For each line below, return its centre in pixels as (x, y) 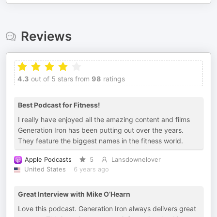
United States (45, 169)
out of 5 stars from (59, 79)
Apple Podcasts (48, 160)
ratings (113, 79)
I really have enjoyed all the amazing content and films (104, 119)
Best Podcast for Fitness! (59, 105)
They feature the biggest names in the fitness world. (101, 141)
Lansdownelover (136, 160)
